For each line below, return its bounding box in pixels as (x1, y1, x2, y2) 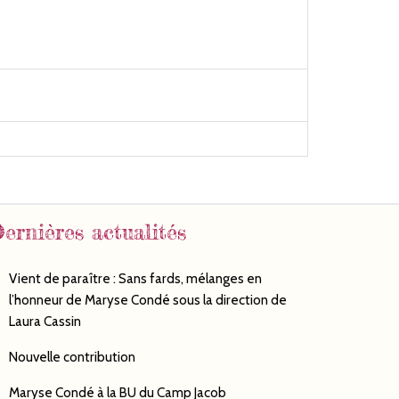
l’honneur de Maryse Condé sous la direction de (8, 291, 287, 309)
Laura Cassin (8, 313, 81, 330)
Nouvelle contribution (8, 348, 135, 366)
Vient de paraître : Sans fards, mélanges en (8, 270, 262, 288)
